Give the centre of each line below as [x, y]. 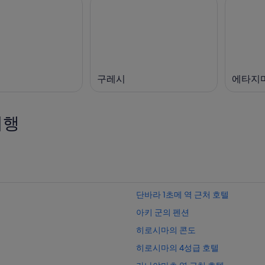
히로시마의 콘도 [166, 230]
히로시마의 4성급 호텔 [177, 248]
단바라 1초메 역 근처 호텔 [182, 195]
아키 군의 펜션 [163, 213]
